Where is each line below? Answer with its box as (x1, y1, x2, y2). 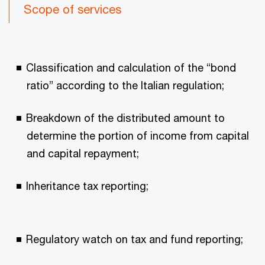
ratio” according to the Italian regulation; (27, 78, 224, 92)
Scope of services (24, 2, 121, 16)
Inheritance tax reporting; (26, 179, 148, 192)
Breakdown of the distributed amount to (26, 111, 225, 124)
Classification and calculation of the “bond (26, 60, 236, 74)
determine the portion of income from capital (27, 128, 249, 142)
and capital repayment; (27, 146, 139, 160)
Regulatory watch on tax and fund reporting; (26, 232, 243, 245)
